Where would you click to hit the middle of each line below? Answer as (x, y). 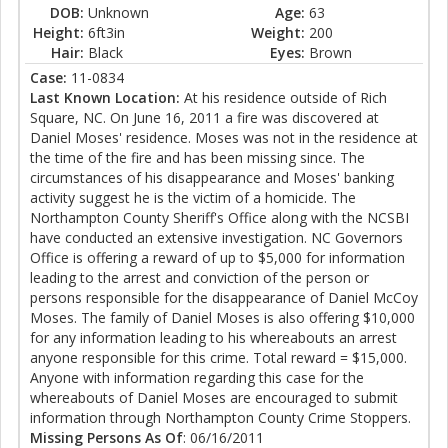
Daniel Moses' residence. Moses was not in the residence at (224, 138)
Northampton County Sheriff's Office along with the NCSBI (219, 218)
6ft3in (106, 33)
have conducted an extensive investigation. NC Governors (216, 238)
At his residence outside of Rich (283, 98)
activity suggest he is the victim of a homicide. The (193, 198)
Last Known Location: (105, 98)
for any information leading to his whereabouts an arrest (213, 338)
